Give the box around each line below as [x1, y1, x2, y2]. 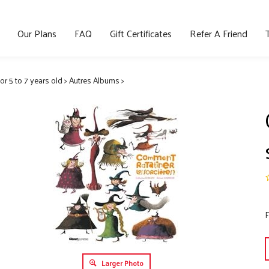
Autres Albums [68, 73, 119, 88]
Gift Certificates [110, 25, 172, 43]
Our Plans [17, 25, 56, 43]
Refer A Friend [190, 25, 247, 43]
